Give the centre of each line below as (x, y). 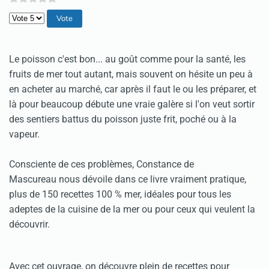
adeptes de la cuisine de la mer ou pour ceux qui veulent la (132, 209)
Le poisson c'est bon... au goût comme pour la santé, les (127, 59)
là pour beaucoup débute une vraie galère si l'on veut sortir (132, 104)
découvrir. (31, 224)
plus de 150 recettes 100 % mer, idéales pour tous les (120, 194)
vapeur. (24, 134)
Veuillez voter (37, 17)
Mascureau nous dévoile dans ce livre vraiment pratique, (128, 179)
